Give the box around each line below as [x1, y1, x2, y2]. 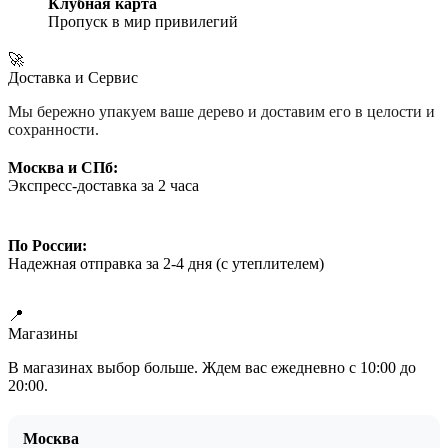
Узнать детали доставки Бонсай [8, 289, 223, 307]
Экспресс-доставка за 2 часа [8, 177, 199, 195]
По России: [8, 237, 87, 255]
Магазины [8, 325, 78, 343]
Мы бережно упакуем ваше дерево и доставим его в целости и [8, 103, 435, 121]
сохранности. [8, 121, 99, 139]
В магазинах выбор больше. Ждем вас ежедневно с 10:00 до [8, 359, 416, 377]
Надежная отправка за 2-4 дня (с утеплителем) [8, 255, 324, 273]
